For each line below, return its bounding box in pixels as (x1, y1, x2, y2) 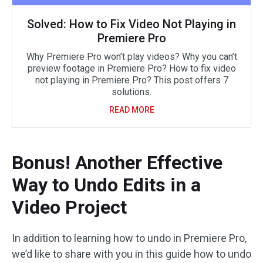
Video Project (12, 196, 127, 218)
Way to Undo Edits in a (12, 174, 201, 196)
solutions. (112, 86, 151, 97)
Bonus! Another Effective (12, 151, 222, 174)
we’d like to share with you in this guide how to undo (12, 248, 251, 260)
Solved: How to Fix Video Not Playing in (27, 17, 236, 31)
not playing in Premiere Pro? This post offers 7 (35, 75, 228, 86)
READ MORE (109, 105, 154, 114)
